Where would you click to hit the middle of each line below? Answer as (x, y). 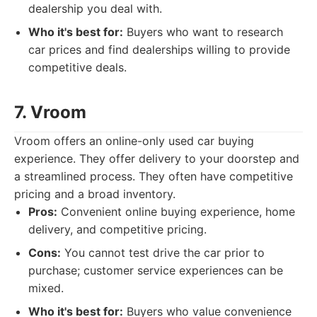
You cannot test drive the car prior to (163, 253)
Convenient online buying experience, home (176, 212)
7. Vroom (50, 112)
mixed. (46, 288)
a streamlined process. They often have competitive (154, 176)
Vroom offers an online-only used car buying (134, 141)
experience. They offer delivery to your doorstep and (157, 158)
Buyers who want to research (203, 32)
